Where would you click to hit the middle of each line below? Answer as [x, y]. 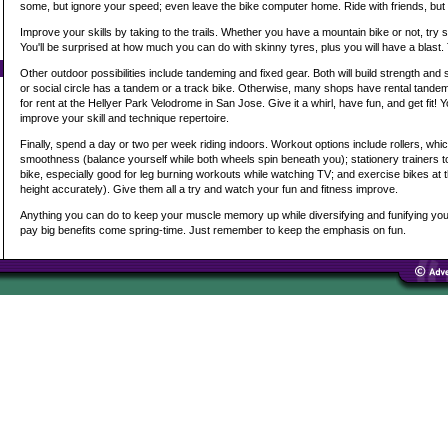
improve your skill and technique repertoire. [124, 118]
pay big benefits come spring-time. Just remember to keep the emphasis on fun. [213, 230]
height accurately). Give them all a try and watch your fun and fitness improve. [209, 189]
